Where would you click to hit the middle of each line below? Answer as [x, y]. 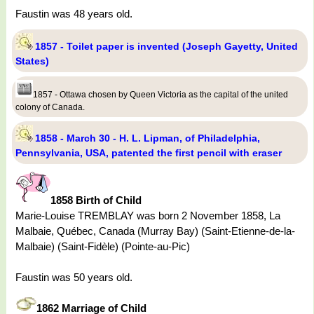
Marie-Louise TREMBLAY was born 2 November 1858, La [148, 216]
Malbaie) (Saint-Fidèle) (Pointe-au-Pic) [103, 247]
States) [32, 61]
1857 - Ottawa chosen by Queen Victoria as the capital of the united [161, 95]
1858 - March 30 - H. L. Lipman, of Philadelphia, [148, 138]
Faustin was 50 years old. [74, 278]
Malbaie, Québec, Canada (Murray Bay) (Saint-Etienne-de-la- [155, 231]
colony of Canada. [50, 108]
